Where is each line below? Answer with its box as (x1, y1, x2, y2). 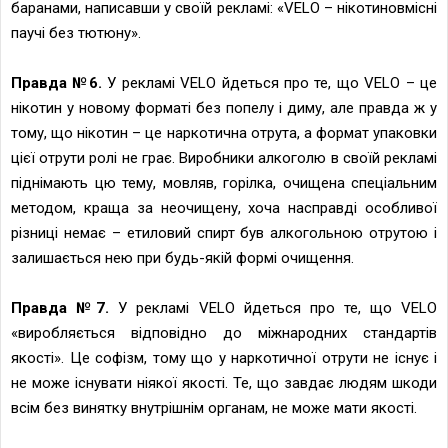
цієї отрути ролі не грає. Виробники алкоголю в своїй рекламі (11, 148, 437, 167)
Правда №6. (11, 73, 108, 92)
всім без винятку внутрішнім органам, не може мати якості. (11, 398, 417, 417)
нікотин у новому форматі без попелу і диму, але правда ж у (11, 98, 437, 117)
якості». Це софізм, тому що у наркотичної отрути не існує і (11, 348, 437, 367)
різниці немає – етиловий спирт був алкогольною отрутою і (11, 223, 437, 242)
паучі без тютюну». (11, 23, 141, 42)
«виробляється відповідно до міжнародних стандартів (11, 323, 437, 342)
